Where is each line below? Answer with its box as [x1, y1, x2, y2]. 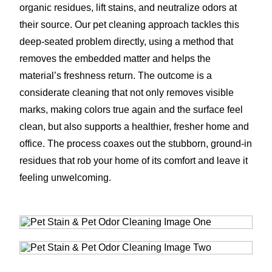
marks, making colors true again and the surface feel [19, 104, 243, 115]
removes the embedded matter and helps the [19, 53, 211, 64]
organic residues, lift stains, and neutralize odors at [19, 2, 237, 13]
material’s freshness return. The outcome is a [19, 70, 212, 81]
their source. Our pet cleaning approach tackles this [19, 19, 239, 30]
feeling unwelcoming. [19, 172, 111, 183]
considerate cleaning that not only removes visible [19, 87, 234, 98]
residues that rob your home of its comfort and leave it [19, 155, 248, 166]
